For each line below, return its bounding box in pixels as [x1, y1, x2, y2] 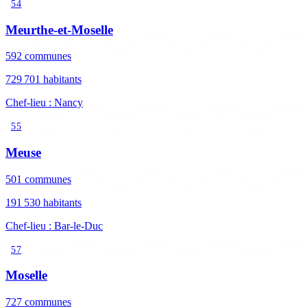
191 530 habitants [5, 196, 82, 208]
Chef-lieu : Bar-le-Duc [5, 219, 103, 232]
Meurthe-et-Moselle [5, 22, 113, 37]
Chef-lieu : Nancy [5, 97, 83, 109]
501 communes [5, 173, 71, 185]
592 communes [5, 50, 71, 62]
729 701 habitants [5, 73, 82, 86]
